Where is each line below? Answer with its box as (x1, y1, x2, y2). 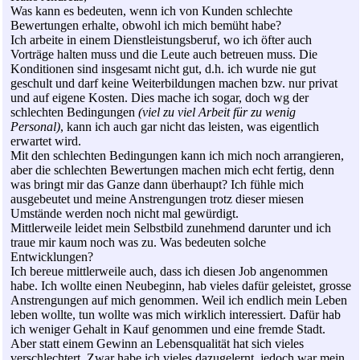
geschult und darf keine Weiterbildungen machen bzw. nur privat (10, 76, 337, 91)
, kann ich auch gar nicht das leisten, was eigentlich (60, 120, 319, 134)
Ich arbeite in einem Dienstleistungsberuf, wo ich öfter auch (10, 33, 312, 47)
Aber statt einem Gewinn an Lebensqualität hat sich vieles (10, 337, 304, 351)
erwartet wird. (10, 134, 81, 149)
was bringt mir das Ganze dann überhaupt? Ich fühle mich (10, 178, 304, 192)
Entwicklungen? (10, 250, 93, 264)
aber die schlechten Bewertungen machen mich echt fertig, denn (10, 163, 334, 178)
